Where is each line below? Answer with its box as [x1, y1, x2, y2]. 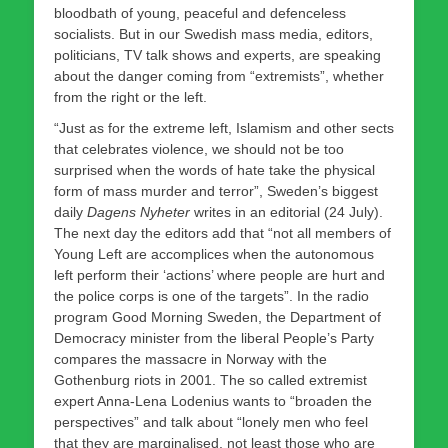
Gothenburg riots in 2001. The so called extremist [54, 371, 367, 388]
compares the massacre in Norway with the [54, 350, 327, 367]
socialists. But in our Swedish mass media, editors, [54, 25, 373, 42]
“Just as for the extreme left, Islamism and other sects [54, 119, 394, 136]
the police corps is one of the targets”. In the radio [54, 287, 369, 304]
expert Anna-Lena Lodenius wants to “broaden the [54, 392, 372, 409]
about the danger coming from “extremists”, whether [54, 67, 384, 84]
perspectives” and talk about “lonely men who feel [54, 413, 368, 430]
